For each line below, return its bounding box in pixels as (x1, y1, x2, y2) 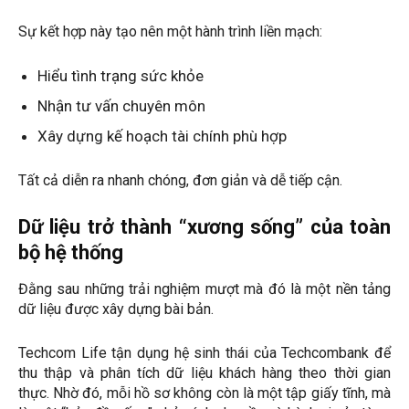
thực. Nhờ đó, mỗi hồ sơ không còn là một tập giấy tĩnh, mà (18, 384, 391, 403)
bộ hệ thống (18, 241, 123, 265)
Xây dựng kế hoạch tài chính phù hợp (37, 127, 287, 146)
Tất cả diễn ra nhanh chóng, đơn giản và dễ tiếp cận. (18, 172, 342, 190)
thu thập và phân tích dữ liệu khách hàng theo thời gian (18, 364, 391, 383)
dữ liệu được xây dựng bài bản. (18, 300, 214, 319)
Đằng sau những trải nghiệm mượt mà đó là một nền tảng (18, 280, 391, 299)
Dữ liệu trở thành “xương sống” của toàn (18, 215, 391, 239)
